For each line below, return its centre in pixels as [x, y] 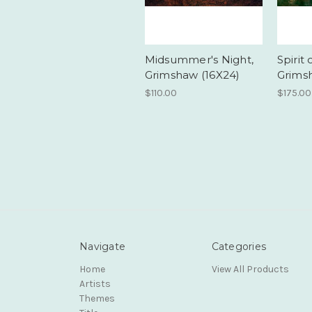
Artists [95, 283]
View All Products [250, 269]
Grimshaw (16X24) [192, 75]
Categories [239, 246]
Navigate [102, 246]
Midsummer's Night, [199, 59]
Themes [97, 298]
